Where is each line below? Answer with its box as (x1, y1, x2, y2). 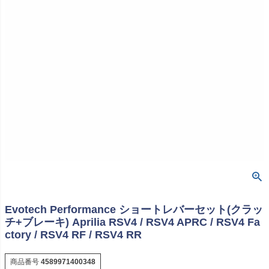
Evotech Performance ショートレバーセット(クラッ (5, 203, 263, 216)
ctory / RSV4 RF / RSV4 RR (5, 228, 142, 241)
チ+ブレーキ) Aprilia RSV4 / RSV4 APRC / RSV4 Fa (5, 216, 260, 228)
